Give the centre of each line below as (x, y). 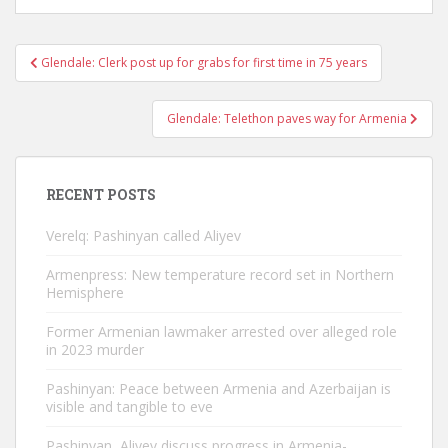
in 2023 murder (95, 349)
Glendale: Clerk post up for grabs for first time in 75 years (204, 62)
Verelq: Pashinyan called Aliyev (143, 235)
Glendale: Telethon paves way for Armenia (288, 118)
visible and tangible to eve (129, 406)
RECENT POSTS (101, 194)
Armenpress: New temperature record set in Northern (220, 274)
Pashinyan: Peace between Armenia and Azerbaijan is (218, 388)
